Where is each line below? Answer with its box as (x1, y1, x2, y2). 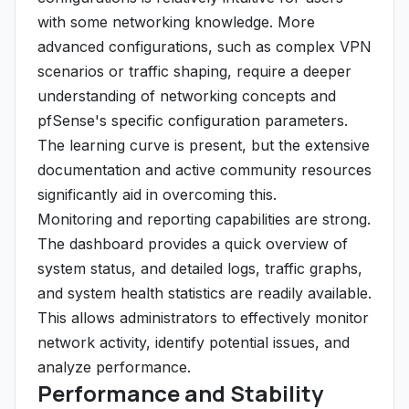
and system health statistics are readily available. (37, 284, 372, 302)
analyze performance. (37, 358, 191, 376)
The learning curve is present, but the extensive (37, 136, 370, 154)
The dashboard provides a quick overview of (37, 235, 348, 253)
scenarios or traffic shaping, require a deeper (37, 62, 351, 80)
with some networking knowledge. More (37, 13, 315, 31)
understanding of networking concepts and (37, 87, 336, 105)
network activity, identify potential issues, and (37, 333, 350, 351)
